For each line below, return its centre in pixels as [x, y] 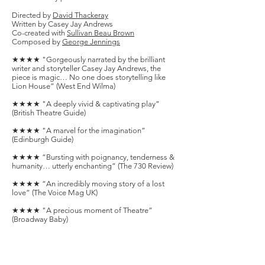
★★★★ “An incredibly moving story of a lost [88, 184]
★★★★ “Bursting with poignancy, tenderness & [93, 157]
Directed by [32, 15]
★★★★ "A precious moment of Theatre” [82, 210]
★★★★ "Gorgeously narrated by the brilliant [88, 59]
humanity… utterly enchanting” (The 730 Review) [93, 166]
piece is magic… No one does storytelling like [89, 77]
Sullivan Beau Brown [101, 33]
